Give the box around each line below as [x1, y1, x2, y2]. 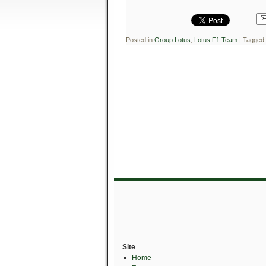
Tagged [243, 36, 264, 43]
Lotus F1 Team [194, 36, 237, 43]
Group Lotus [154, 36, 191, 43]
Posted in [126, 36, 153, 43]
